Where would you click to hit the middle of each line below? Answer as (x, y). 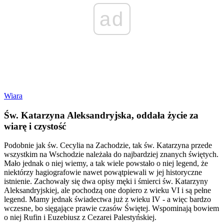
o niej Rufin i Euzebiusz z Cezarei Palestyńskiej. (80, 217)
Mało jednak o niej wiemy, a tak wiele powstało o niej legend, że (106, 163)
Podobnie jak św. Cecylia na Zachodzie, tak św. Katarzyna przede (108, 145)
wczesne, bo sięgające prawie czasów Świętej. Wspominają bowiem (111, 208)
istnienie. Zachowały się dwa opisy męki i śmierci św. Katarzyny (106, 181)
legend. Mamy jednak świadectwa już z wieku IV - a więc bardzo (107, 199)
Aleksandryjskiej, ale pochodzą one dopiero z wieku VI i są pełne (107, 190)
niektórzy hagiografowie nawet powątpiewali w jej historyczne (103, 172)
